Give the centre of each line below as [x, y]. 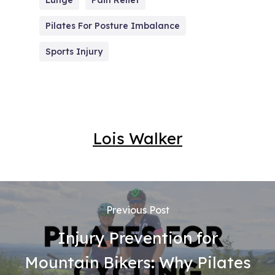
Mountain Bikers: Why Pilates [137, 262]
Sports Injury [74, 52]
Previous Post [137, 210]
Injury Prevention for [137, 238]
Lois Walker [137, 138]
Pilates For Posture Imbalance [113, 26]
